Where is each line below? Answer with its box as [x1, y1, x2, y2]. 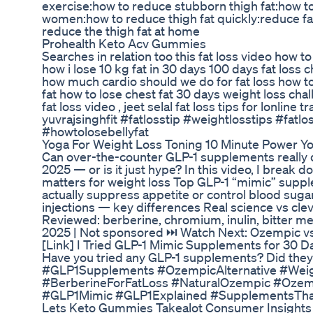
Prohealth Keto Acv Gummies [42, 36, 206, 52]
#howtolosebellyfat [42, 124, 149, 140]
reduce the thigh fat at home [42, 23, 200, 39]
